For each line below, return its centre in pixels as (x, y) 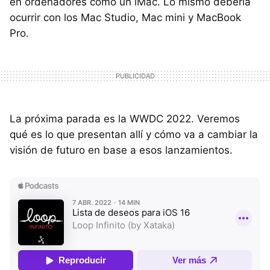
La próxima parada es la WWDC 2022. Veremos (125, 118)
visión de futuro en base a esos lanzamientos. (121, 150)
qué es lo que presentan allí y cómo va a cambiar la (134, 134)
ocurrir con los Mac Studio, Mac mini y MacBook (125, 17)
